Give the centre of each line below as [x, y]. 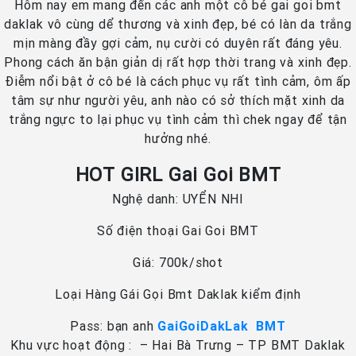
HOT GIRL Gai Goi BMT [178, 175]
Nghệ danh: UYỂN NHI [178, 199]
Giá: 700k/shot [178, 263]
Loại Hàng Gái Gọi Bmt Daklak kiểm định [178, 294]
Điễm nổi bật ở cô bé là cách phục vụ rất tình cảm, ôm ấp [178, 81]
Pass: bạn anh [114, 326]
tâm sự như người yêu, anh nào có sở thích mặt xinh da [178, 101]
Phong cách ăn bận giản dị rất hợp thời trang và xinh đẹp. [178, 62]
